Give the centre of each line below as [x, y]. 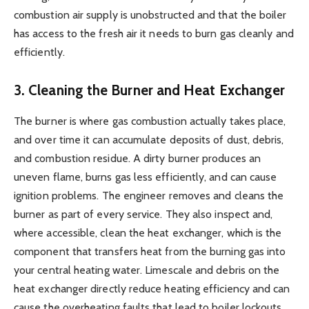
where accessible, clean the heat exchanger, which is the [148, 232]
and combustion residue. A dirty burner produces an [137, 158]
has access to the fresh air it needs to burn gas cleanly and [154, 33]
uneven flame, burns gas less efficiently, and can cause [146, 177]
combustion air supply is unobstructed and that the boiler [150, 14]
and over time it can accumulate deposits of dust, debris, [149, 139]
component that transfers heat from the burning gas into [150, 251]
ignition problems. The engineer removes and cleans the [149, 195]
